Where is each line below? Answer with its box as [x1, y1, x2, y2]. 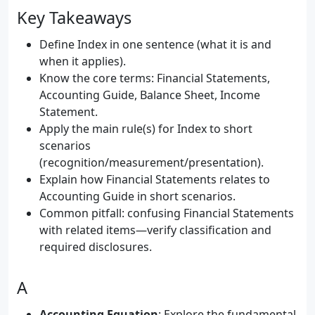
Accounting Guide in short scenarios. [39, 188, 236, 204]
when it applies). [39, 53, 126, 69]
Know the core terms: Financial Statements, [39, 70, 270, 86]
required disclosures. [39, 239, 152, 255]
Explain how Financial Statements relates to [39, 172, 270, 187]
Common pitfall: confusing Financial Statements [39, 205, 294, 221]
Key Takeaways [17, 6, 131, 29]
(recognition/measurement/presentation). [39, 155, 264, 170]
